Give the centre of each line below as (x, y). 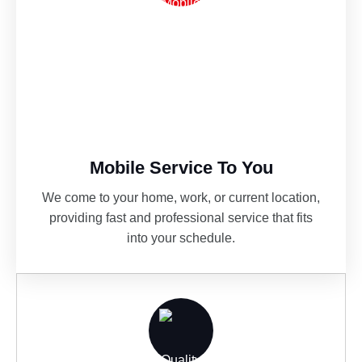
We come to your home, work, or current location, (181, 197)
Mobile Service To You (181, 167)
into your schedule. (181, 238)
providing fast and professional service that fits (181, 217)
